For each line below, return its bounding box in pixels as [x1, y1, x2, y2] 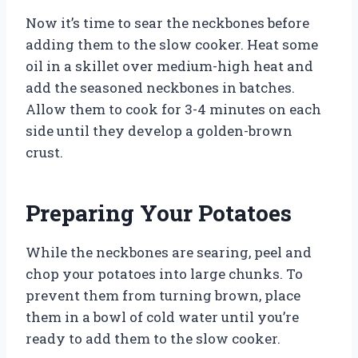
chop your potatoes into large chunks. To [26, 264, 303, 283]
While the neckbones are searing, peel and [26, 242, 312, 261]
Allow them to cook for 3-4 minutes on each [26, 99, 321, 118]
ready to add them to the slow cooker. [26, 328, 280, 348]
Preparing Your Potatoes [26, 197, 292, 228]
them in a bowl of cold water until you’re [26, 307, 299, 326]
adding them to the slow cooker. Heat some [26, 34, 318, 54]
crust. [26, 142, 63, 161]
